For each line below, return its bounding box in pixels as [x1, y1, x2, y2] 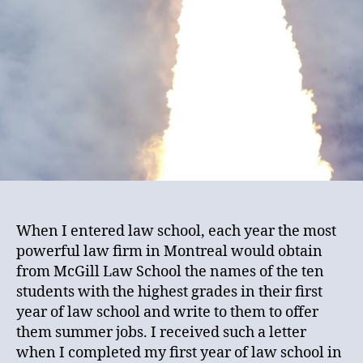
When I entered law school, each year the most [16, 221, 336, 241]
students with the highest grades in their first [16, 282, 322, 301]
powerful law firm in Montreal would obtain [16, 241, 322, 261]
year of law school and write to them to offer [16, 302, 318, 322]
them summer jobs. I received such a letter [16, 322, 306, 342]
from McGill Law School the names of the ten [16, 262, 324, 281]
